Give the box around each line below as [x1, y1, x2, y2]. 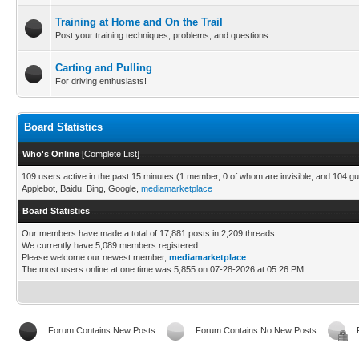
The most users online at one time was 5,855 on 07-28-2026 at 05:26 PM [22, 264, 304, 274]
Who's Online [22, 149, 79, 159]
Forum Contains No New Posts [196, 325, 317, 335]
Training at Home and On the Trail [55, 16, 223, 28]
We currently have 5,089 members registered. [22, 240, 200, 250]
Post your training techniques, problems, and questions [55, 30, 268, 40]
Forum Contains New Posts [48, 325, 155, 335]
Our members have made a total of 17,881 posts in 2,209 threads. [22, 228, 277, 238]
